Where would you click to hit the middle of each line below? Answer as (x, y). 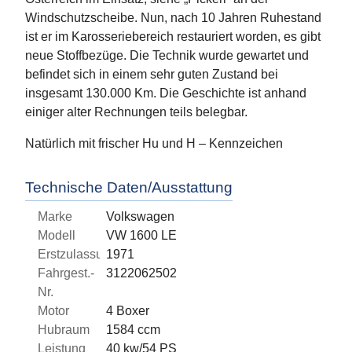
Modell (57, 236)
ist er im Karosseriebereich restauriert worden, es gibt (173, 37)
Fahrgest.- (66, 273)
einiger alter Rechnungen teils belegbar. (136, 112)
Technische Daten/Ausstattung (129, 188)
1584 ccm (134, 330)
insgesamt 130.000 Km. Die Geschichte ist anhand (166, 93)
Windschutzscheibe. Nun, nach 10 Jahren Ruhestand (173, 18)
